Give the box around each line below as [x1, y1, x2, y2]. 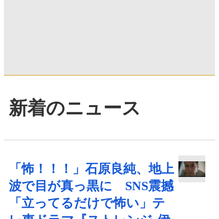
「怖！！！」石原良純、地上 [9, 161, 174, 176]
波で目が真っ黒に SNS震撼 [9, 178, 174, 193]
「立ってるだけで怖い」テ [9, 196, 165, 210]
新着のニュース [9, 97, 141, 118]
